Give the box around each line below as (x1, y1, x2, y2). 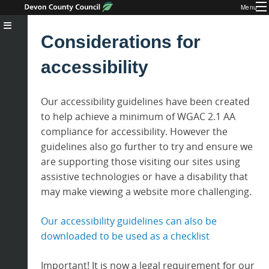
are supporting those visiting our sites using (40, 154, 240, 168)
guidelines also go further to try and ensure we (40, 139, 253, 153)
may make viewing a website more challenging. (40, 184, 252, 198)
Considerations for (40, 31, 201, 52)
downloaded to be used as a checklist (40, 229, 210, 243)
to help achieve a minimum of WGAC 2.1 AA (40, 109, 235, 123)
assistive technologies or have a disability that (40, 169, 248, 183)
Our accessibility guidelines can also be (40, 214, 217, 228)
